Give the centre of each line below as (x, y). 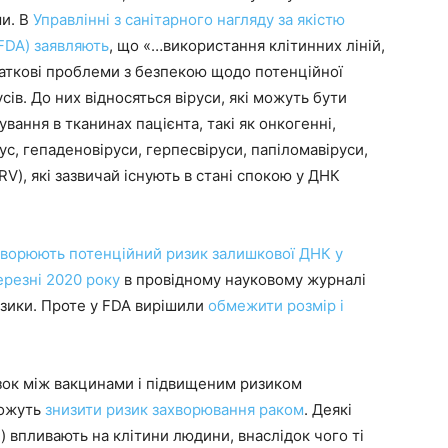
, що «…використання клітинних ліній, (247, 45)
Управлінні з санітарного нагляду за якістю (189, 19)
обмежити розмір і (276, 305)
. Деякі (328, 409)
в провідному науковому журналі (243, 279)
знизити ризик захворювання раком (174, 409)
